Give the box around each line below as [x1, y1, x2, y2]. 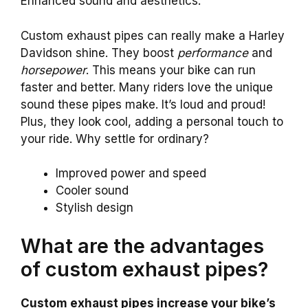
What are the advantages [21, 233, 264, 258]
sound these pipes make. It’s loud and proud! [21, 97, 265, 111]
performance [177, 45, 248, 60]
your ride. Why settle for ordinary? [21, 131, 209, 146]
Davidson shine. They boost [21, 45, 177, 60]
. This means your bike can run [86, 63, 256, 77]
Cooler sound [56, 184, 129, 198]
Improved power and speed [56, 166, 206, 181]
